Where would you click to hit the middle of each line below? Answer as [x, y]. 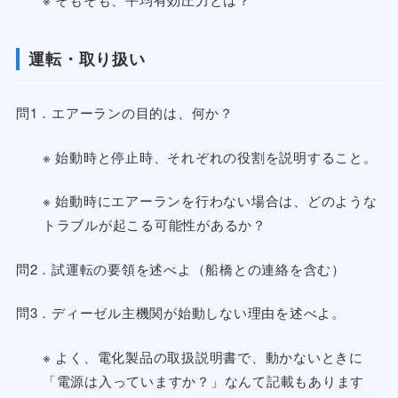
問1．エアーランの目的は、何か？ [124, 113]
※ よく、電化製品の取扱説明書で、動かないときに [203, 356]
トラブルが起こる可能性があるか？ [154, 225]
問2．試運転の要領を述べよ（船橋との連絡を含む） [180, 268]
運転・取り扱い [87, 59]
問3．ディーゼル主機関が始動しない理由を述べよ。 [180, 313]
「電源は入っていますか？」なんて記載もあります [203, 380]
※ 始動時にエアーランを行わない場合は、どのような [210, 201]
